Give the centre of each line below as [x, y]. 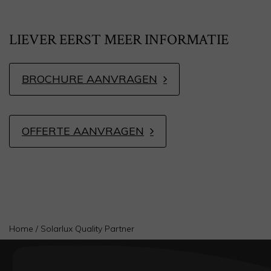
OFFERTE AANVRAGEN [83, 131]
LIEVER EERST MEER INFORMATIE [119, 39]
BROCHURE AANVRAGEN [90, 79]
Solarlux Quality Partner [87, 228]
